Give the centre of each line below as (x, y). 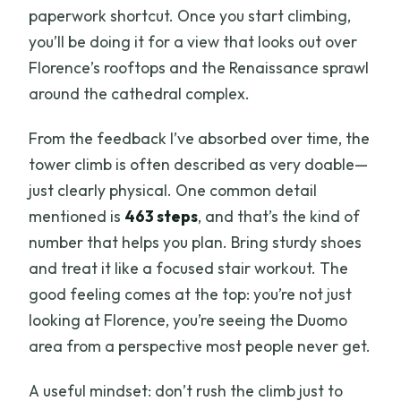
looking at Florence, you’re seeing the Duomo (188, 320)
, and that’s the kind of (279, 217)
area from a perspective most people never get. (200, 346)
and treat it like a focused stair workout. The (189, 269)
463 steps (162, 217)
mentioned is (77, 217)
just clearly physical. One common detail (173, 191)
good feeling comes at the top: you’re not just (191, 294)
